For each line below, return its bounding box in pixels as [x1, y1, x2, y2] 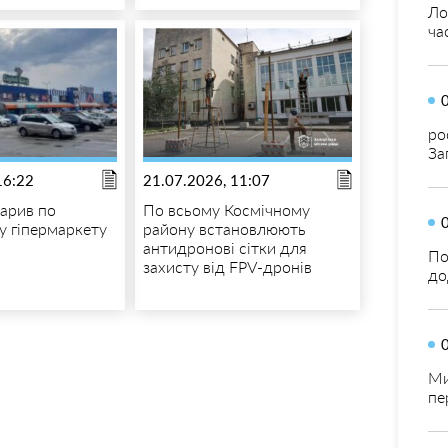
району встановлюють [142, 218, 306, 238]
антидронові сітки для [142, 237, 307, 257]
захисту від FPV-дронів [142, 256, 312, 276]
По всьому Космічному [142, 199, 310, 219]
